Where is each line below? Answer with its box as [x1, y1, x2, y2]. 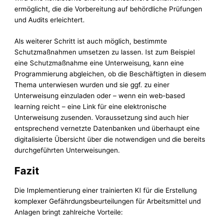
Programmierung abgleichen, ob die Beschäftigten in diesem [14, 69, 207, 78]
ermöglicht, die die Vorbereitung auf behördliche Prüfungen [14, 5, 203, 13]
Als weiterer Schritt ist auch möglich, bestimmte [14, 37, 167, 45]
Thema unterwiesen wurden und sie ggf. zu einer [14, 80, 170, 89]
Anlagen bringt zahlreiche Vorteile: [14, 208, 123, 217]
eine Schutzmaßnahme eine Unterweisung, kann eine [14, 58, 184, 67]
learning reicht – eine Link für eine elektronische [14, 102, 167, 111]
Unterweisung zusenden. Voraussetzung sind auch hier [14, 113, 189, 121]
